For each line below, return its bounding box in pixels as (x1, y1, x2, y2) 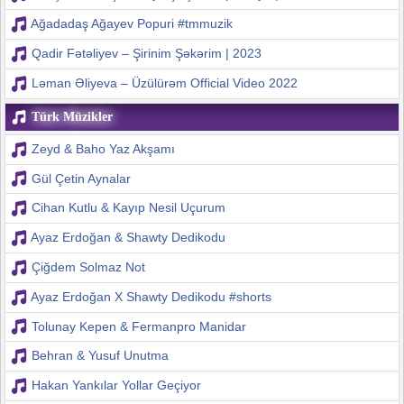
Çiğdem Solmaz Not (31, 259, 145, 274)
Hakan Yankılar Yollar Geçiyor (31, 378, 201, 393)
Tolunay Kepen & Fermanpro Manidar (31, 318, 246, 334)
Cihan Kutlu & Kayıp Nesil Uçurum (31, 200, 225, 216)
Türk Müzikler (27, 109, 113, 124)
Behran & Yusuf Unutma (31, 348, 169, 363)
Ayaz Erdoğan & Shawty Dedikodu (30, 230, 225, 245)
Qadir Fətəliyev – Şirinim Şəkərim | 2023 (31, 45, 262, 60)
